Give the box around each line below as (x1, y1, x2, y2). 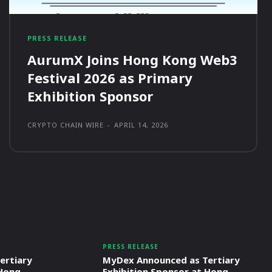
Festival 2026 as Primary (27, 69, 192, 87)
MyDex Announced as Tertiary (102, 254, 240, 267)
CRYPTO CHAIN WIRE (27, 120, 104, 130)
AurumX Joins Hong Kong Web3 (27, 50, 237, 69)
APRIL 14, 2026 (114, 120, 168, 130)
